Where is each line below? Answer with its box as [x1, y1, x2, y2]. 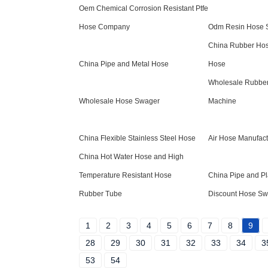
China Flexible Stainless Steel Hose [79, 134, 196, 142]
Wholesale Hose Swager [79, 97, 160, 105]
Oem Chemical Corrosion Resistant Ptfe [79, 4, 208, 13]
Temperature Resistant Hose [79, 171, 172, 179]
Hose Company [79, 23, 130, 31]
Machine [208, 97, 236, 105]
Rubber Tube [79, 190, 122, 198]
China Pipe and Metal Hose [79, 60, 169, 68]
